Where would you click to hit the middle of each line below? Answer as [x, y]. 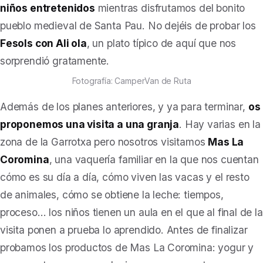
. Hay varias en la [220, 124]
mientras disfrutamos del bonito [170, 8]
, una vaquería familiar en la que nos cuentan [154, 159]
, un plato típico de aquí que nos [161, 43]
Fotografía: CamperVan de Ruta [131, 81]
